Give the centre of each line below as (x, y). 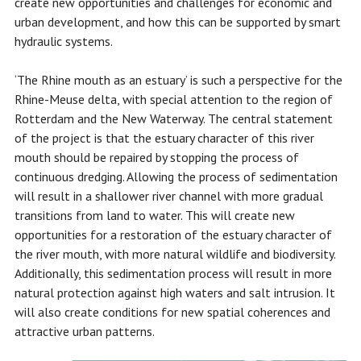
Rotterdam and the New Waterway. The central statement (173, 119)
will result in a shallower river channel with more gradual (168, 196)
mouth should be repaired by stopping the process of (156, 158)
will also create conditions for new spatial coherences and (172, 312)
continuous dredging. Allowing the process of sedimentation (176, 177)
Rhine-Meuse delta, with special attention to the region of (173, 100)
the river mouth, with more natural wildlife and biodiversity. (174, 254)
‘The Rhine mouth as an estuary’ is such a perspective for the (178, 80)
